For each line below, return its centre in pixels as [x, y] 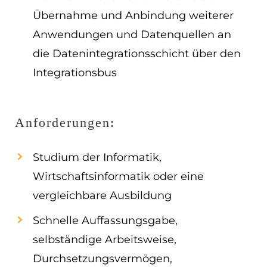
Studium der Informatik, [97, 157]
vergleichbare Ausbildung [102, 195]
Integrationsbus [75, 73]
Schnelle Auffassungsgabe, [105, 221]
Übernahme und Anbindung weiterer [133, 15]
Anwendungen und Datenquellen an [132, 35]
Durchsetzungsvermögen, [103, 259]
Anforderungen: [65, 122]
